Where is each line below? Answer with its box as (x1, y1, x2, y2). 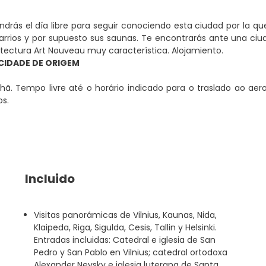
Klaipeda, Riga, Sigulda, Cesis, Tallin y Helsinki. (33, 221, 217, 233)
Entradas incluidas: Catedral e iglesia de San (33, 234, 216, 246)
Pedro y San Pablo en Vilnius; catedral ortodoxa (33, 246, 227, 258)
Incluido (24, 170, 75, 187)
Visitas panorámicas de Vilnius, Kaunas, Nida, (33, 209, 217, 221)
